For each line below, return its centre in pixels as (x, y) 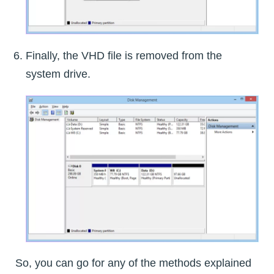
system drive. (58, 74)
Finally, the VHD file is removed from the (124, 56)
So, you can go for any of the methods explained (133, 263)
